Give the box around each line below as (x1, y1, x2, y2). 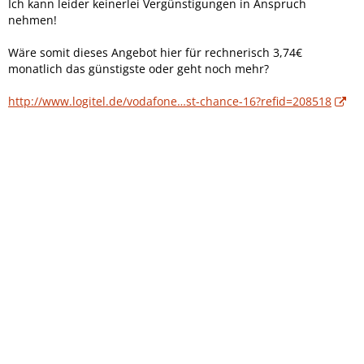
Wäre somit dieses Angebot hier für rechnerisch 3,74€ (8, 44, 302, 60)
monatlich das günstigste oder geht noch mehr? (8, 60, 269, 76)
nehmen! (8, 11, 57, 28)
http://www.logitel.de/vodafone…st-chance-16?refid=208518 (8, 93, 331, 109)
